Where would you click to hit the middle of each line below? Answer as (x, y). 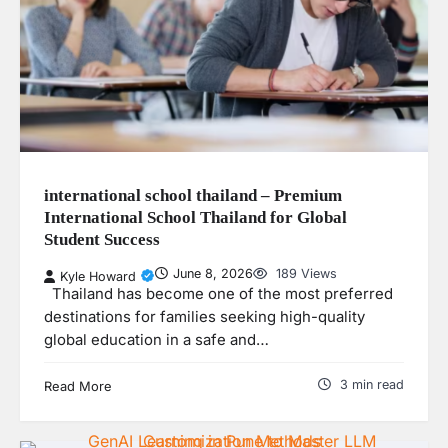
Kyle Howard (98, 276)
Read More (78, 385)
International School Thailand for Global (195, 217)
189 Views (304, 273)
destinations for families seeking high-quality (204, 316)
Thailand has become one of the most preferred (218, 293)
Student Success (102, 239)
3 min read (372, 384)
